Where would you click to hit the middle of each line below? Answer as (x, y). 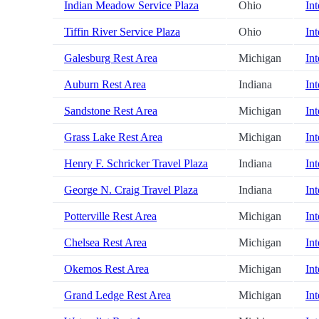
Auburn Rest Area (105, 85)
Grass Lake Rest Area (113, 137)
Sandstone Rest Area (111, 111)
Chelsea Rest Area (105, 243)
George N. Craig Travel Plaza (131, 190)
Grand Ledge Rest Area (117, 296)
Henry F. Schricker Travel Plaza (136, 164)
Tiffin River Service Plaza (122, 32)
